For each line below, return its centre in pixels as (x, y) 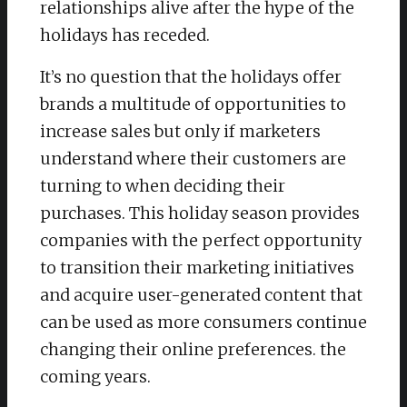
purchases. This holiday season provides (200, 213)
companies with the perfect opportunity (201, 241)
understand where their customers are (193, 159)
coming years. (95, 377)
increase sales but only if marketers (180, 132)
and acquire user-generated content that (201, 295)
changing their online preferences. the (193, 350)
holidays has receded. (125, 35)
